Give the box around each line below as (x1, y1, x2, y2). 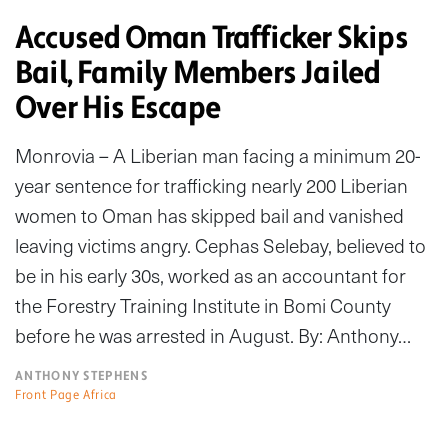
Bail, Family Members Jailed (15, 53, 380, 94)
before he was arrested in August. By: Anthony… (15, 321, 411, 351)
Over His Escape (15, 88, 220, 129)
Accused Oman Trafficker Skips (15, 18, 408, 59)
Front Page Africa (15, 387, 118, 404)
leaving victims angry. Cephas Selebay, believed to (15, 231, 426, 261)
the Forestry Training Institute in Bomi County (15, 291, 391, 321)
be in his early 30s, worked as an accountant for (15, 261, 406, 291)
